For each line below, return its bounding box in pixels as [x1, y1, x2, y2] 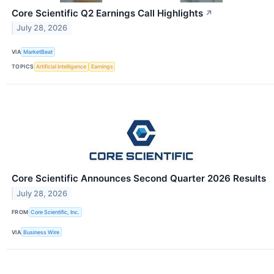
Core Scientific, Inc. [31, 209, 80, 216]
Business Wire [23, 228, 60, 235]
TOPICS [12, 63, 34, 70]
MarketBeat [23, 48, 53, 56]
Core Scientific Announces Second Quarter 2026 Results [12, 172, 266, 184]
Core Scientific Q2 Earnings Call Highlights [12, 7, 203, 19]
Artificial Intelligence [36, 63, 87, 70]
